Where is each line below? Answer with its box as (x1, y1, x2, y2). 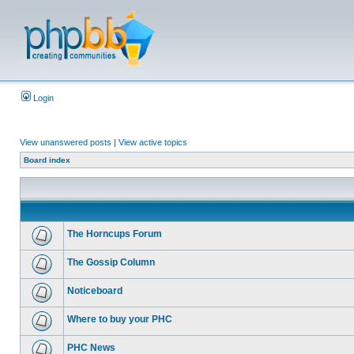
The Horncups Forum (67, 228, 162, 239)
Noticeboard (67, 285, 122, 296)
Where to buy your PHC (67, 314, 172, 325)
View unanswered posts (20, 137, 111, 147)
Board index (24, 156, 70, 164)
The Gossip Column (67, 257, 155, 268)
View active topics (119, 137, 187, 147)
